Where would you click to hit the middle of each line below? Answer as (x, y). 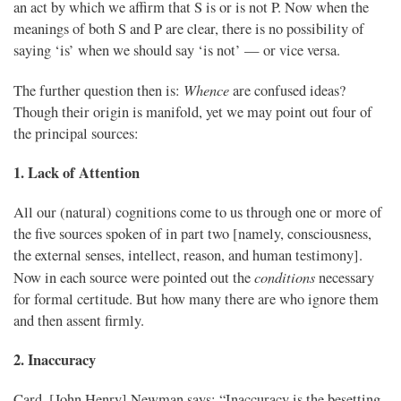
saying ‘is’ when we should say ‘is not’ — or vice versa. (177, 51)
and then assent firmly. (79, 321)
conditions (285, 277)
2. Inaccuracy (55, 360)
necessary (345, 278)
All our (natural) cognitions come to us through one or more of (198, 213)
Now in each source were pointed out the (134, 278)
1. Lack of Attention (77, 173)
